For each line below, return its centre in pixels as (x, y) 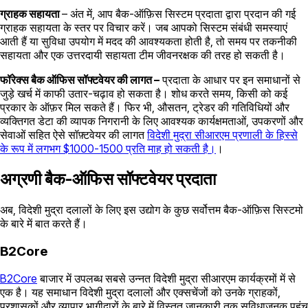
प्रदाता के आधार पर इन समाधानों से (230, 80)
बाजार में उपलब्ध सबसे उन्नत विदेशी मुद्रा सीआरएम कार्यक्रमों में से (166, 279)
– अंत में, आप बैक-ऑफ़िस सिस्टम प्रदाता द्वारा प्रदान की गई (179, 14)
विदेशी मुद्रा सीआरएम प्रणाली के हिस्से (222, 135)
